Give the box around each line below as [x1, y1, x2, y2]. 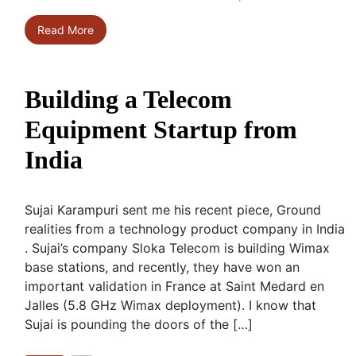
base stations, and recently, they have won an [25, 258, 300, 275]
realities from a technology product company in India [25, 220, 345, 237]
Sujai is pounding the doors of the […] [25, 315, 253, 332]
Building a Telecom [25, 84, 232, 114]
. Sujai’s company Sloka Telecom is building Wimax [25, 239, 330, 256]
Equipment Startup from [25, 114, 297, 144]
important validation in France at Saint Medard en [25, 277, 324, 294]
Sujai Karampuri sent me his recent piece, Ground [25, 201, 321, 218]
